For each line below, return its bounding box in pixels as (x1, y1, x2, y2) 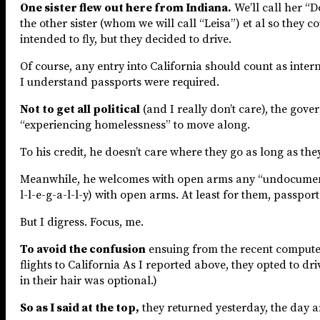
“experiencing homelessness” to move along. (20, 117, 250, 132)
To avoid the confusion (20, 241, 146, 256)
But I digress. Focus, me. (20, 214, 144, 229)
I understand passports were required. (20, 74, 219, 89)
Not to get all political (20, 101, 140, 116)
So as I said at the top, (20, 300, 139, 315)
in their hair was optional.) (20, 273, 157, 288)
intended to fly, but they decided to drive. (20, 31, 231, 46)
